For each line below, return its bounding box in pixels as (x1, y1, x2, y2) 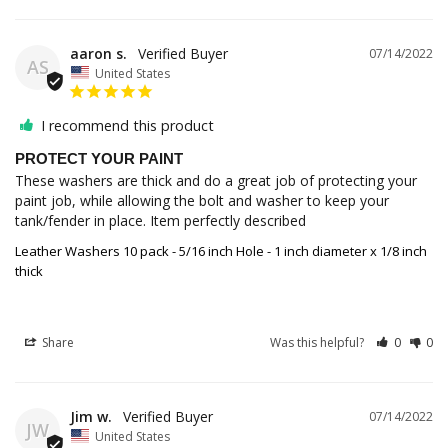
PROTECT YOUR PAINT (15, 150, 183, 168)
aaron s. (70, 43, 127, 63)
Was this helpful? (270, 334, 368, 352)
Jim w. (70, 407, 112, 427)
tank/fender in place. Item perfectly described (15, 211, 306, 231)
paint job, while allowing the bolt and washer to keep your (15, 191, 389, 211)
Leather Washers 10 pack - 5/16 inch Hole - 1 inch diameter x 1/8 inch (15, 242, 427, 261)
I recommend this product (41, 116, 214, 136)
